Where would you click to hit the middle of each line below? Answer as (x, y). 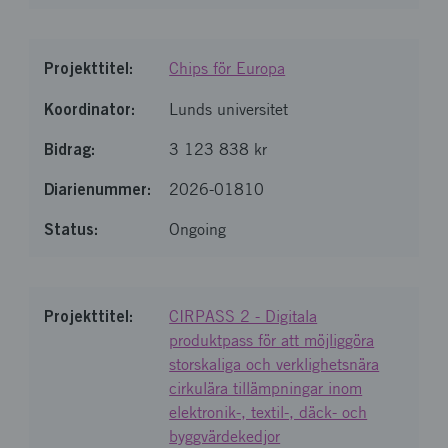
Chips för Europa (227, 68)
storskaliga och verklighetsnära (274, 364)
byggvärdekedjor (225, 436)
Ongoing (198, 229)
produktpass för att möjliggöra (272, 340)
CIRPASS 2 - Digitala (243, 316)
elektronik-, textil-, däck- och (268, 412)
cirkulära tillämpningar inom (266, 388)
